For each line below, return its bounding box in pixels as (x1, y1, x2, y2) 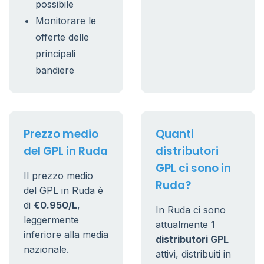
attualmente (156, 219, 211, 230)
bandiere (35, 64, 74, 76)
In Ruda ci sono (156, 204, 226, 216)
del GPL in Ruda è (24, 184, 103, 196)
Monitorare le (35, 15, 96, 27)
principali (35, 48, 75, 60)
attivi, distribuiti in (156, 248, 231, 260)
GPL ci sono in (156, 160, 231, 176)
